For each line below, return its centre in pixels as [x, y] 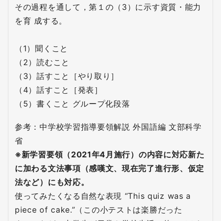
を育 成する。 [41, 21]
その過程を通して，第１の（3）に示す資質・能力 [108, 7]
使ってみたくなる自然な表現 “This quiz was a [103, 196]
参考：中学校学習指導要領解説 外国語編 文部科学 [108, 127]
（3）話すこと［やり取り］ [67, 76]
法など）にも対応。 [52, 182]
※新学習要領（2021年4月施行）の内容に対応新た [110, 155]
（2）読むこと [42, 62]
